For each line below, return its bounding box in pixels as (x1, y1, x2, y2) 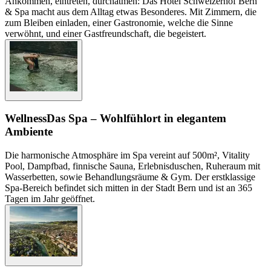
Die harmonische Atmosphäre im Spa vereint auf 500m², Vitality (5, 149, 250, 160)
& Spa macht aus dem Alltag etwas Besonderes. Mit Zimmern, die (5, 6, 256, 17)
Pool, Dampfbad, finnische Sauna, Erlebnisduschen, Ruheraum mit (5, 160, 260, 171)
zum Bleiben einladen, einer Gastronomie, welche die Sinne (5, 17, 233, 28)
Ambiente (5, 125, 53, 139)
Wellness (5, 112, 47, 125)
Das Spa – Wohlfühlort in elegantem (47, 112, 226, 125)
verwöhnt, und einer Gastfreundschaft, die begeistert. (5, 28, 206, 39)
